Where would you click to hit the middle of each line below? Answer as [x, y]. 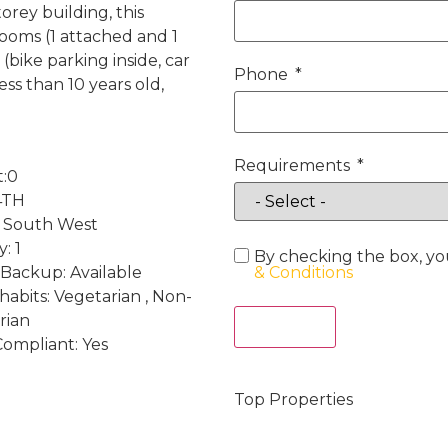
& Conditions [303, 272]
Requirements [292, 165]
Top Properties [293, 399]
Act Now [285, 326]
